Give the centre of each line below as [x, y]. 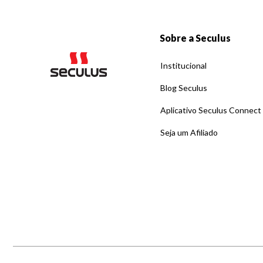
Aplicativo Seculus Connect [210, 110]
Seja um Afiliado [189, 133]
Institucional [183, 66]
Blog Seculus [183, 88]
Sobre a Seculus [195, 38]
